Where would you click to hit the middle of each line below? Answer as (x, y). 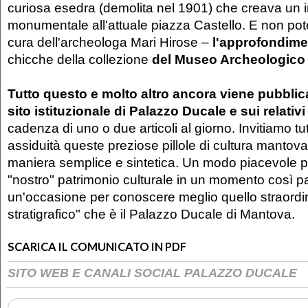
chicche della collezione (80, 59)
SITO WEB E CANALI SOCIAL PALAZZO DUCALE (152, 273)
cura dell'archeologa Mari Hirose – (110, 42)
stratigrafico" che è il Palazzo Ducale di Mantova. (151, 213)
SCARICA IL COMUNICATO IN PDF (97, 246)
